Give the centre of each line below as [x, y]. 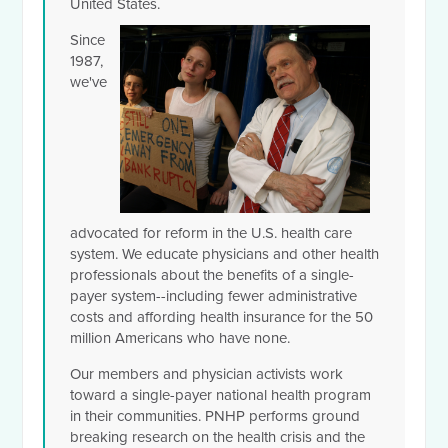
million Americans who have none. [180, 337]
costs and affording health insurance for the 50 [222, 316]
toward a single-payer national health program [221, 394]
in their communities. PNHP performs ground [215, 415]
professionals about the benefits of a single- [212, 274]
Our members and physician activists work [207, 373]
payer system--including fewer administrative [214, 295]
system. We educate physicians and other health [225, 253]
